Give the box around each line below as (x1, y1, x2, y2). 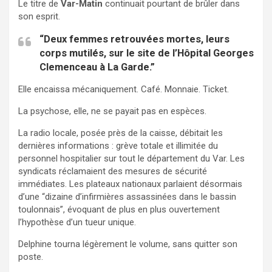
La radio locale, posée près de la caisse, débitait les (18, 127, 223, 138)
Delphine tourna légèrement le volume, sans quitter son (18, 238, 237, 250)
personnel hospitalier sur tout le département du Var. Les (18, 152, 245, 164)
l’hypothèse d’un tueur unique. (18, 216, 136, 228)
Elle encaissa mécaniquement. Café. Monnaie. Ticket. (18, 83, 229, 95)
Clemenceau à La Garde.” (39, 61, 155, 73)
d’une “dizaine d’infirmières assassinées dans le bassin (18, 191, 236, 202)
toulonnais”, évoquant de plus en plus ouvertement (18, 203, 220, 215)
